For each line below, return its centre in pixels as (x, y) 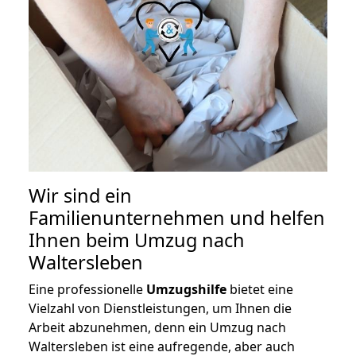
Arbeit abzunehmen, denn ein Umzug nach (157, 328)
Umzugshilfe (186, 290)
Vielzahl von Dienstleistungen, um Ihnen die (160, 309)
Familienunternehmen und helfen (177, 218)
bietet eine (260, 290)
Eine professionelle (87, 290)
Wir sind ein (80, 196)
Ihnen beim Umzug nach (137, 240)
